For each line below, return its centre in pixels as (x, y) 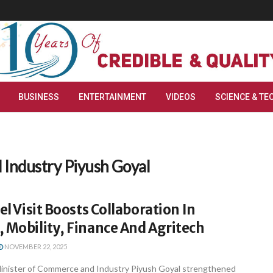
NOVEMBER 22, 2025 (35, 246)
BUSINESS (39, 97)
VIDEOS (181, 97)
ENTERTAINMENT (112, 97)
